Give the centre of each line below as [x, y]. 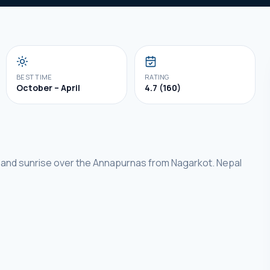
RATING [157, 77]
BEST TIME [34, 77]
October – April [48, 88]
